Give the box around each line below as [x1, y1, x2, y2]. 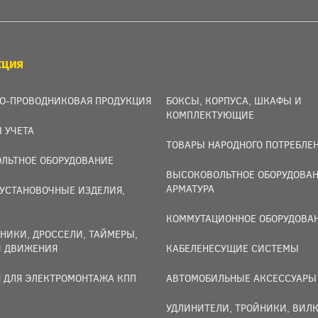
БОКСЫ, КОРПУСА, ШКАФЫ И [166, 94, 302, 107]
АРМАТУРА [166, 182, 214, 195]
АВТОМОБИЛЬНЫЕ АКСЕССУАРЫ [166, 271, 317, 285]
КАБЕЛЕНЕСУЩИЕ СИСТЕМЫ [166, 241, 299, 255]
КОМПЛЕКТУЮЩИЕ [166, 108, 254, 121]
